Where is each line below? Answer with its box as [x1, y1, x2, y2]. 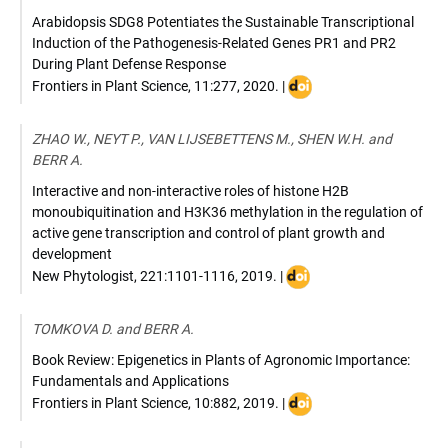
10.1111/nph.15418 [286, 309, 412, 325]
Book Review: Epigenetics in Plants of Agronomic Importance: [32, 352, 410, 368]
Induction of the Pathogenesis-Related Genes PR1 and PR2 [32, 35, 396, 51]
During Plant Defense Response [32, 56, 226, 72]
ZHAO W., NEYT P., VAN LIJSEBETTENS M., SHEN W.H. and [32, 131, 392, 147]
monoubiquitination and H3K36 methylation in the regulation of [32, 204, 423, 220]
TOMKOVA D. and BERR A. [32, 321, 194, 337]
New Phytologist [32, 267, 134, 284]
